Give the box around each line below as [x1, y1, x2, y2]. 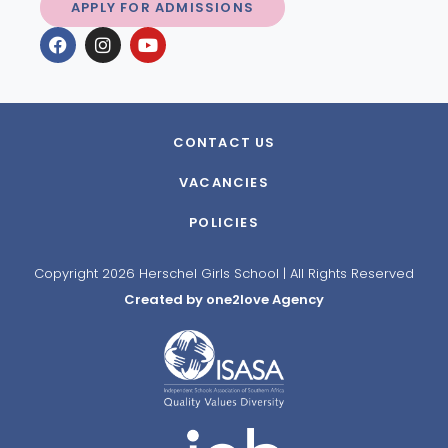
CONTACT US [172, 132, 276, 152]
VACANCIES [179, 172, 269, 192]
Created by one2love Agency [124, 289, 324, 309]
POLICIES [189, 212, 259, 232]
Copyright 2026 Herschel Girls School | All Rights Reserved [34, 263, 414, 283]
